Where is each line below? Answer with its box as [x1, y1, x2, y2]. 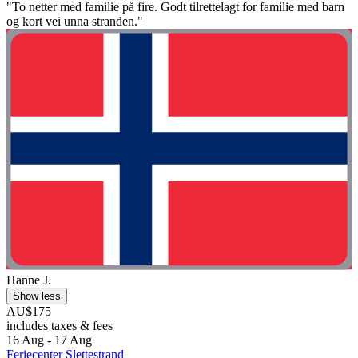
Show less [13, 290, 61, 303]
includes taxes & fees [6, 319, 113, 333]
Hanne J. [6, 273, 51, 288]
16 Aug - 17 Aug [6, 333, 92, 348]
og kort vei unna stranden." [6, 14, 143, 28]
